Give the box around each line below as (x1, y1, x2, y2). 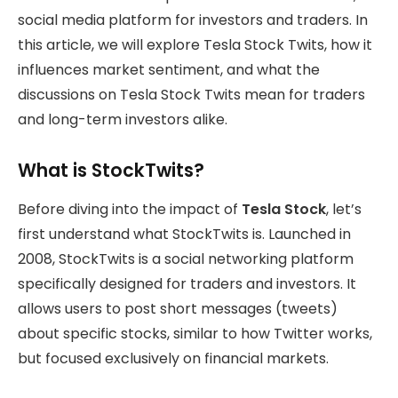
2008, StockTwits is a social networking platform (18, 249, 354, 270)
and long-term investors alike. (18, 108, 227, 130)
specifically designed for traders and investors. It (18, 274, 356, 295)
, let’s (326, 199, 362, 220)
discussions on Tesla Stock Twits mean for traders (18, 84, 365, 105)
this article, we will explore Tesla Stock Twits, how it (18, 34, 372, 55)
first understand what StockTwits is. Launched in (18, 224, 351, 245)
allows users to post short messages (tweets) (18, 298, 338, 320)
